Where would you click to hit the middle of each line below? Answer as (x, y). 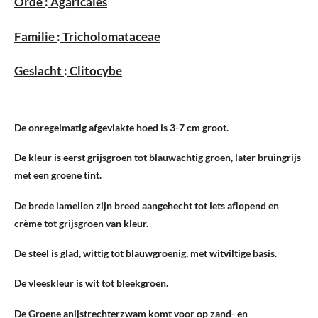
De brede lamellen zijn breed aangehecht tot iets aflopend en (147, 205)
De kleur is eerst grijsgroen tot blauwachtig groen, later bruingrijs (158, 158)
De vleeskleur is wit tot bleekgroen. (91, 283)
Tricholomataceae (110, 36)
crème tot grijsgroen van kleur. (81, 223)
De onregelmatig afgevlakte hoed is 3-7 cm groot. (121, 127)
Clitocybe (95, 70)
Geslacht (39, 70)
